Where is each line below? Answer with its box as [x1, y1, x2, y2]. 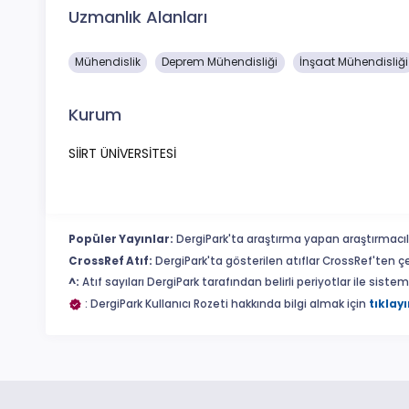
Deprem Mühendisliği [162, 54, 278, 69]
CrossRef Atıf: [68, 253, 152, 268]
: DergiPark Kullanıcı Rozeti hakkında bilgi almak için [82, 296, 369, 311]
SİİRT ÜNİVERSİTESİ [68, 144, 176, 163]
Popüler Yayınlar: [68, 232, 173, 247]
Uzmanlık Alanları [68, 5, 207, 28]
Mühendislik [75, 54, 142, 69]
